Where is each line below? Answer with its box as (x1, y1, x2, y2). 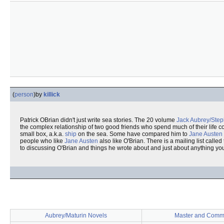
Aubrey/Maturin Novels (45, 212, 107, 219)
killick (43, 91, 60, 98)
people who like (20, 137, 64, 144)
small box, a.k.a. (20, 130, 65, 137)
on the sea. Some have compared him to (76, 130, 189, 137)
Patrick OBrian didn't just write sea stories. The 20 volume (20, 116, 176, 123)
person (14, 91, 33, 98)
